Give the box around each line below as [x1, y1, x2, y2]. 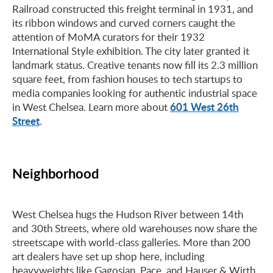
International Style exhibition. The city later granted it [12, 44, 249, 58]
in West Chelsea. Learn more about [12, 100, 170, 114]
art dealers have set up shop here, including [12, 249, 205, 263]
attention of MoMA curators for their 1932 [12, 30, 205, 44]
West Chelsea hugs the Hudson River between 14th [12, 207, 243, 221]
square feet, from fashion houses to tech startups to [12, 72, 243, 86]
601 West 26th [170, 99, 239, 114]
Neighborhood [12, 164, 99, 183]
